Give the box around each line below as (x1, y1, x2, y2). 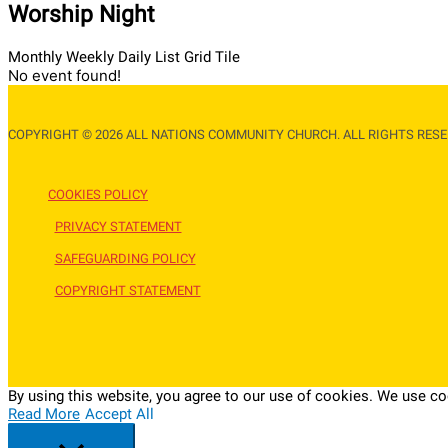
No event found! (8, 65, 121, 85)
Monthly (8, 47, 62, 66)
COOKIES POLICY (48, 186, 148, 202)
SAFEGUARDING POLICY (54, 250, 196, 266)
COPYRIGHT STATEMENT (54, 282, 201, 298)
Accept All (85, 404, 154, 423)
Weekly (66, 47, 114, 66)
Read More (8, 404, 80, 423)
